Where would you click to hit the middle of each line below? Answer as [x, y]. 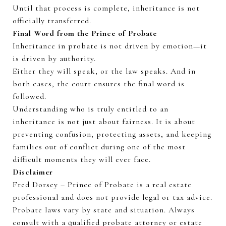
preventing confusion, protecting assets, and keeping [112, 134]
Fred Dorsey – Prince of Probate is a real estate [102, 184]
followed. [30, 96]
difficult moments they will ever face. [82, 159]
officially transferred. [52, 20]
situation [147, 210]
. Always [179, 210]
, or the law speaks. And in [146, 71]
